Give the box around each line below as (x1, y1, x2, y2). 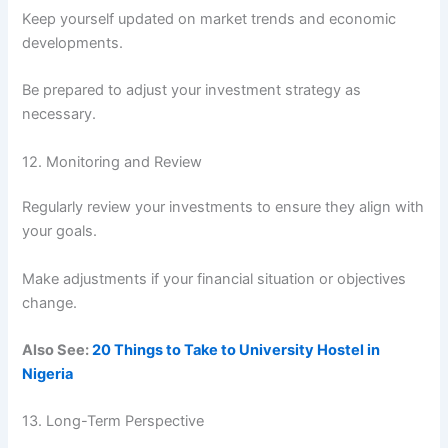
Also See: (22, 341, 93, 360)
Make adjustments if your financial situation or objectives (22, 269, 407, 288)
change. (22, 293, 78, 312)
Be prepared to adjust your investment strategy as (22, 81, 362, 100)
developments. (22, 33, 124, 52)
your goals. (22, 222, 98, 241)
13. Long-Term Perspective (22, 412, 205, 431)
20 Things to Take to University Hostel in (92, 341, 381, 360)
